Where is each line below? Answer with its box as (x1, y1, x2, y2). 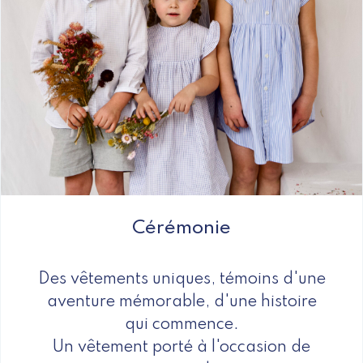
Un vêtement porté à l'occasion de (53, 339, 310, 356)
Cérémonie (132, 218, 231, 237)
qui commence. (124, 316, 239, 333)
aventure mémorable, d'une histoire (46, 293, 317, 310)
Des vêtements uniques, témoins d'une (37, 271, 326, 288)
